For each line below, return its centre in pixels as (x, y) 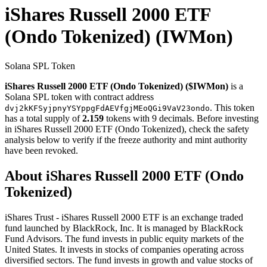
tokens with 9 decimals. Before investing (181, 118)
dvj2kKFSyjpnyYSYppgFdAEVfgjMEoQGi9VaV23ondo (107, 108)
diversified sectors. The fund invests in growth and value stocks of (129, 260)
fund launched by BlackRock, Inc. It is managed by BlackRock (124, 228)
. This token (232, 107)
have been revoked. (41, 150)
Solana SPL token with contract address (79, 97)
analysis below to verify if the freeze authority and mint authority (126, 139)
